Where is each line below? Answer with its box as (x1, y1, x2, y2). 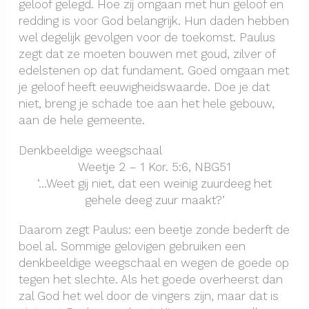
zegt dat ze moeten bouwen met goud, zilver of (18, 47, 275, 61)
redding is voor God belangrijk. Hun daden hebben (18, 14, 289, 28)
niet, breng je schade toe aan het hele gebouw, (18, 97, 275, 111)
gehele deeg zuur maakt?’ (84, 192, 225, 207)
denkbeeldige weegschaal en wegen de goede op (18, 256, 289, 270)
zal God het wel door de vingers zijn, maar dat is (18, 289, 279, 303)
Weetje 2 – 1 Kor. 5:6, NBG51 (78, 159, 231, 174)
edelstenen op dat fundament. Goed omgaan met (18, 63, 289, 78)
